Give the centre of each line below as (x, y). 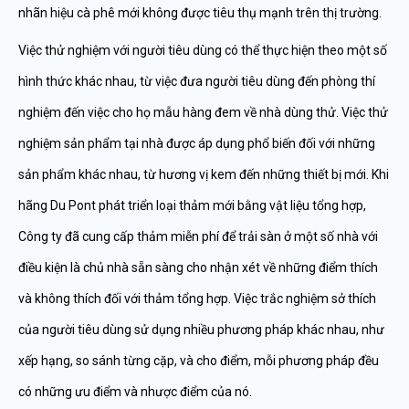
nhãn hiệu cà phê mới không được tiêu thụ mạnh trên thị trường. (200, 13)
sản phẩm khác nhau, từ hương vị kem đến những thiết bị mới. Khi (204, 174)
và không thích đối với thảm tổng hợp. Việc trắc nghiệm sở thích (197, 299)
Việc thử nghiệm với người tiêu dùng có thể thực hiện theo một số (203, 50)
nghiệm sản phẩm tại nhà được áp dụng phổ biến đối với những (197, 143)
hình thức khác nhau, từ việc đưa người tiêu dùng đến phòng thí (197, 81)
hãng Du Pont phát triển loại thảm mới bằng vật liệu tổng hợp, (192, 205)
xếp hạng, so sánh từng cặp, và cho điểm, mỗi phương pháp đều (199, 361)
